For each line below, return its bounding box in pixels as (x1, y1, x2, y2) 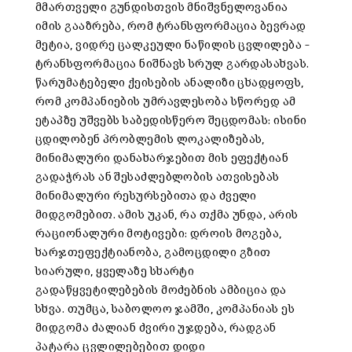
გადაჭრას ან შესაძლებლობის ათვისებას (35, 171, 280, 184)
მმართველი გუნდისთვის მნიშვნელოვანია (35, 2, 288, 14)
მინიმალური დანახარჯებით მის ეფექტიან (35, 152, 289, 165)
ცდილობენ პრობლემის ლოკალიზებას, (35, 134, 265, 146)
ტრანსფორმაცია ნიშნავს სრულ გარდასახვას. (35, 58, 310, 71)
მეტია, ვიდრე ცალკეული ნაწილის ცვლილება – (35, 39, 310, 52)
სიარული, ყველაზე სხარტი (35, 266, 195, 278)
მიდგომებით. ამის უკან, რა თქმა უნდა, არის (35, 209, 299, 222)
